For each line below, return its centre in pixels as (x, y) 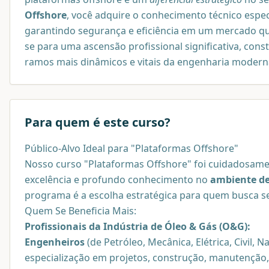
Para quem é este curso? (98, 122)
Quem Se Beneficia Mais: (80, 211)
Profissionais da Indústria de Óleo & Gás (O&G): (138, 227)
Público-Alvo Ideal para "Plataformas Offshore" (131, 149)
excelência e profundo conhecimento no (117, 180)
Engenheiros (55, 242)
